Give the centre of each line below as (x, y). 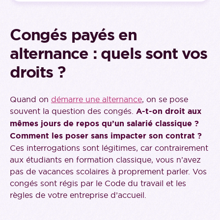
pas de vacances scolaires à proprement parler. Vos (108, 172)
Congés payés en (74, 35)
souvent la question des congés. (73, 111)
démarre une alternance (96, 99)
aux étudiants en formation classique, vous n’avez (105, 160)
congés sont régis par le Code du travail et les (98, 183)
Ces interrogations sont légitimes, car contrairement (109, 148)
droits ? (38, 72)
